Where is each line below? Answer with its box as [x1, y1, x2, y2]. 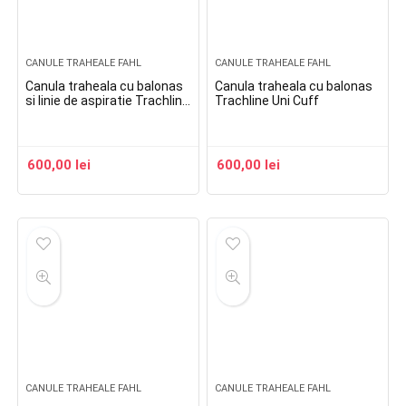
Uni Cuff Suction [25, 108, 121, 122]
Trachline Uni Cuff [215, 93, 320, 108]
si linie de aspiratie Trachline [25, 93, 190, 108]
